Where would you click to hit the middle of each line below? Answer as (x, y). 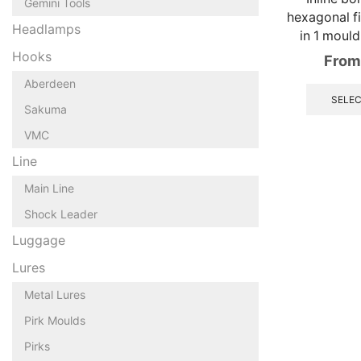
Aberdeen (50, 83)
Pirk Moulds (55, 320)
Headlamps (46, 29)
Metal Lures (55, 294)
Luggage (39, 240)
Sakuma (46, 109)
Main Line (49, 188)
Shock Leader (61, 214)
